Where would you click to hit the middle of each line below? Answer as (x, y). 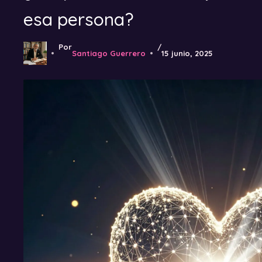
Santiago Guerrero (109, 54)
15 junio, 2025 (187, 54)
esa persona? (78, 20)
